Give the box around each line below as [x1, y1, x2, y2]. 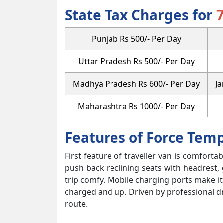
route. [65, 198, 88, 209]
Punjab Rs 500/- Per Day [91, 33, 181, 44]
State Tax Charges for [65, 5, 216, 24]
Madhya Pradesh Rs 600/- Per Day [73, 78, 200, 89]
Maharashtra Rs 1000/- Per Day [78, 100, 195, 111]
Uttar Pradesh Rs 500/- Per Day [78, 55, 195, 67]
